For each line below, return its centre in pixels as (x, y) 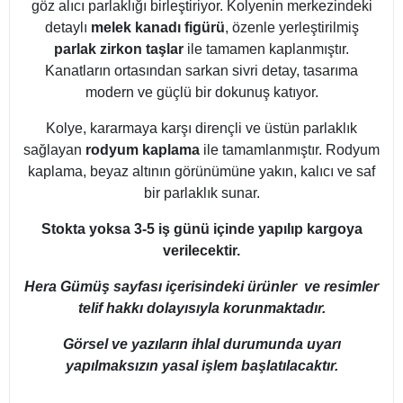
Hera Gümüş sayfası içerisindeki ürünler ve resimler (201, 287)
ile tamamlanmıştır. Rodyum (290, 150)
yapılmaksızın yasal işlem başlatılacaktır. (201, 366)
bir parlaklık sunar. (201, 193)
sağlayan (54, 150)
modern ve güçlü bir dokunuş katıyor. (201, 93)
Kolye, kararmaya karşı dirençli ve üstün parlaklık (201, 129)
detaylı (67, 28)
